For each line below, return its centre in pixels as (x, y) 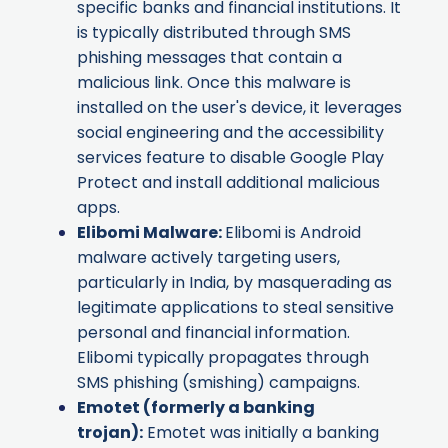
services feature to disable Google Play (230, 158)
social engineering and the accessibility (230, 133)
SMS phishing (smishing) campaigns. (218, 383)
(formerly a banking (227, 408)
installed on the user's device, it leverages (239, 108)
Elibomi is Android (293, 233)
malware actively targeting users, (208, 258)
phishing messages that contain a (209, 58)
